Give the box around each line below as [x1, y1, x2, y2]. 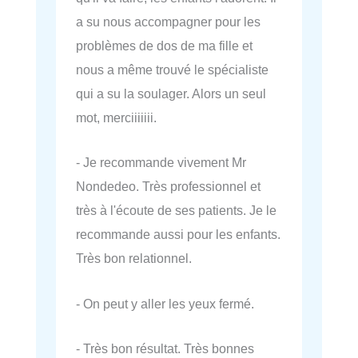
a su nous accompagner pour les [76, 14, 261, 30]
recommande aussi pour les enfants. [76, 227, 280, 242]
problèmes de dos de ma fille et [76, 38, 253, 54]
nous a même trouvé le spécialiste [76, 62, 268, 78]
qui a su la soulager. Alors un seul [76, 86, 266, 101]
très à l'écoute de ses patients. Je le [76, 203, 276, 218]
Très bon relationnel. [76, 251, 192, 266]
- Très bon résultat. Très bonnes [76, 340, 254, 356]
